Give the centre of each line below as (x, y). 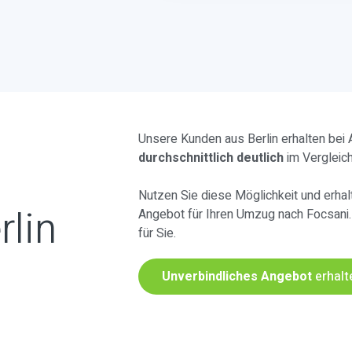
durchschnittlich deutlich (211, 158)
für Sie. (157, 233)
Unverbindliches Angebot (237, 277)
